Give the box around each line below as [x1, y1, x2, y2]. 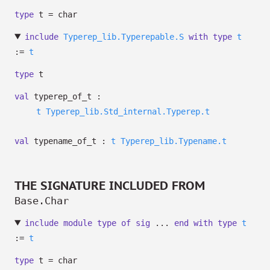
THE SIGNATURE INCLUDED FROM [14, 178, 205, 193]
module [63, 218, 92, 228]
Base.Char [14, 195, 69, 207]
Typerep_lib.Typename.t [121, 136, 227, 146]
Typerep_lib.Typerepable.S [63, 32, 184, 42]
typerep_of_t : [29, 92, 101, 101]
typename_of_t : [29, 136, 111, 146]
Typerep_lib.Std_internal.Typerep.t [46, 107, 210, 116]
